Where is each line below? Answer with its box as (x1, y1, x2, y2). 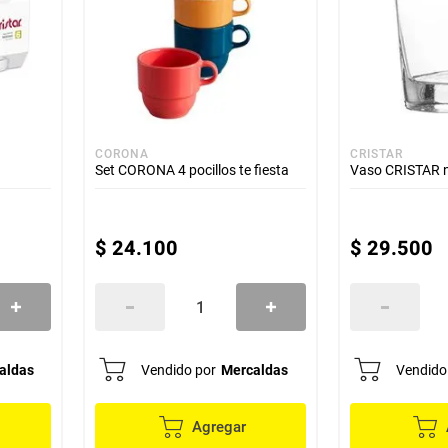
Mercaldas (221, 362, 289, 378)
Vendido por (141, 362, 217, 378)
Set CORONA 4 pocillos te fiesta (95, 162, 290, 178)
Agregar (191, 418, 246, 436)
